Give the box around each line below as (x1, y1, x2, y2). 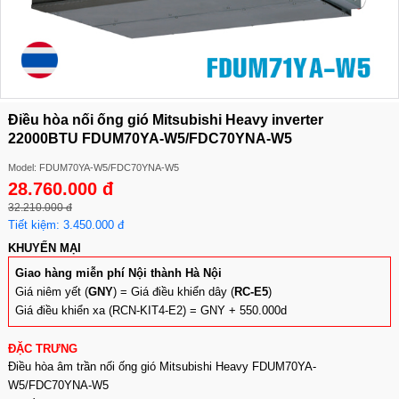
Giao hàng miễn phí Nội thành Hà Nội (15, 266, 222, 280)
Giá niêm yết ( (15, 285, 88, 298)
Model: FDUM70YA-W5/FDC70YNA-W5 (8, 162, 179, 173)
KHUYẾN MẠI (8, 241, 81, 255)
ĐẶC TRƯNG (8, 342, 77, 355)
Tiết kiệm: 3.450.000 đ (8, 218, 124, 232)
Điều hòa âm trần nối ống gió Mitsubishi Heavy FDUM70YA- (8, 360, 316, 373)
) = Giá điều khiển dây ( (113, 285, 234, 298)
